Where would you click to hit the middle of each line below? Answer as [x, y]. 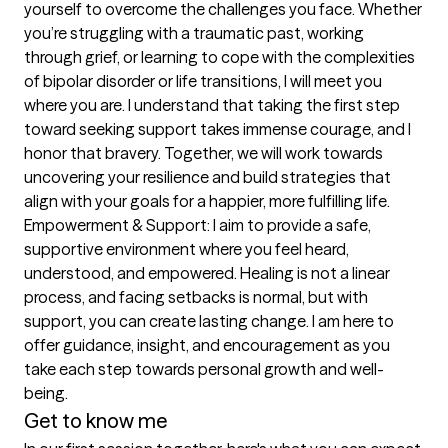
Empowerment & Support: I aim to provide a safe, [197, 225]
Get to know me [95, 421]
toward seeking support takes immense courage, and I [217, 129]
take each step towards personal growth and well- [204, 369]
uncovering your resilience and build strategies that [207, 177]
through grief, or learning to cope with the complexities [219, 57]
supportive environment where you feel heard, [186, 249]
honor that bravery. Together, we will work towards [203, 153]
